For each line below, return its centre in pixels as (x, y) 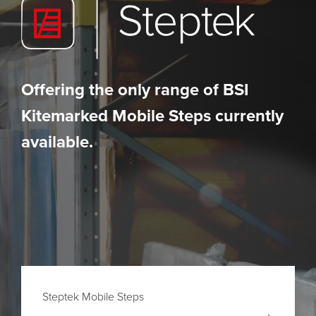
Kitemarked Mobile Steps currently (152, 116)
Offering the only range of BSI (135, 90)
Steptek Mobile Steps (93, 297)
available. (57, 142)
